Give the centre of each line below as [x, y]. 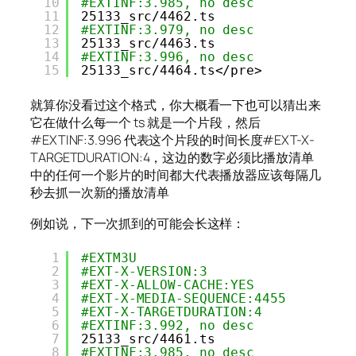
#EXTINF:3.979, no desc [168, 29]
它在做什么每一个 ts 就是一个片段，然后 [145, 123]
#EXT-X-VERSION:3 [144, 271]
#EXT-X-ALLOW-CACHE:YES [168, 284]
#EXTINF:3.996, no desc [168, 56]
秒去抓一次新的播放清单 [100, 193]
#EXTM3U [109, 257]
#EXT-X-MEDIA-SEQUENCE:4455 [184, 298]
